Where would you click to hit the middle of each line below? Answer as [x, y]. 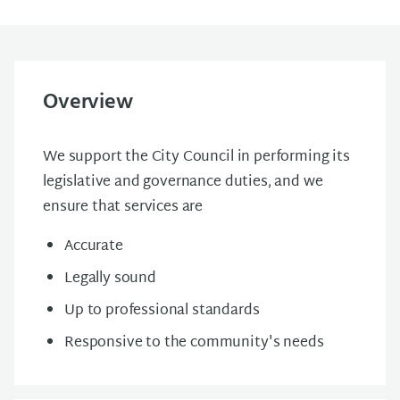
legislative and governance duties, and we [183, 183]
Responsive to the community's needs [194, 343]
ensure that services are [123, 208]
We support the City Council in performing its [196, 158]
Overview [88, 103]
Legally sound [110, 279]
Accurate [94, 247]
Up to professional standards [162, 311]
